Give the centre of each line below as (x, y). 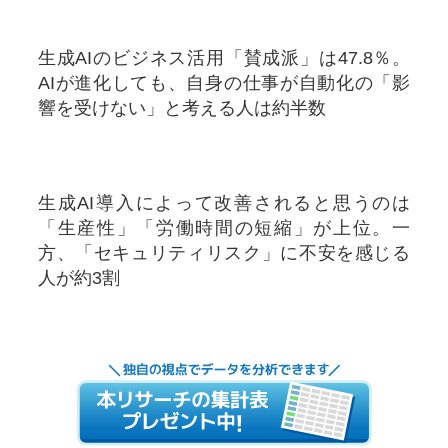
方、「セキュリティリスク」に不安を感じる (224, 252)
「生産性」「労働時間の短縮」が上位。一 (224, 227)
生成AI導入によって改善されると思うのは (224, 202)
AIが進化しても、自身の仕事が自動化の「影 (224, 82)
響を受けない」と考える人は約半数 (181, 107)
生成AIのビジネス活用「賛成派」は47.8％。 (224, 57)
